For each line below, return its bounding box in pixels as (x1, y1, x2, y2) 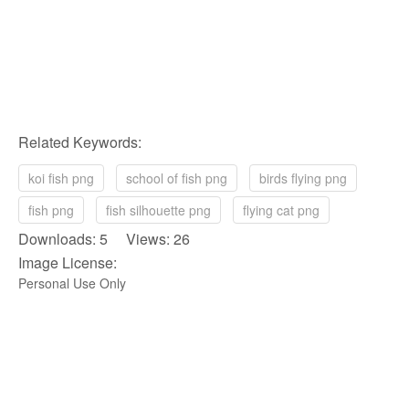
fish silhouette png (106, 200, 211, 219)
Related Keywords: (18, 131, 142, 152)
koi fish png (28, 168, 94, 187)
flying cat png (243, 200, 320, 219)
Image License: (18, 251, 117, 273)
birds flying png (259, 168, 347, 187)
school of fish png (126, 168, 227, 187)
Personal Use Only (18, 273, 126, 292)
